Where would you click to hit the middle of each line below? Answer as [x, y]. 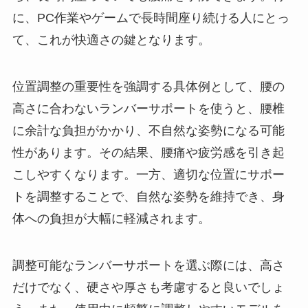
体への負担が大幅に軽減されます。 [111, 219]
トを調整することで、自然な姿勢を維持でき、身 [148, 197]
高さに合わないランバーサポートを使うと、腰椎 [148, 109]
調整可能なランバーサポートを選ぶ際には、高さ [148, 266]
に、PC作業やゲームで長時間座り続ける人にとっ [151, 18]
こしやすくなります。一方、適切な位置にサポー [148, 175]
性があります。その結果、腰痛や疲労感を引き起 [148, 153]
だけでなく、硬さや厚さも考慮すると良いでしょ [148, 288]
